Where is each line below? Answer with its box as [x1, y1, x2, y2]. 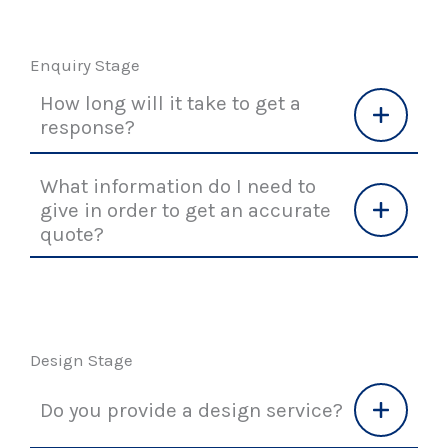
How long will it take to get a [40, 91, 301, 116]
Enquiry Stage [30, 55, 140, 76]
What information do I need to [40, 174, 316, 199]
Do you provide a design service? [40, 398, 343, 423]
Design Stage [30, 350, 133, 371]
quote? [40, 222, 104, 247]
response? [40, 115, 135, 140]
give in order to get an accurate [40, 198, 331, 223]
